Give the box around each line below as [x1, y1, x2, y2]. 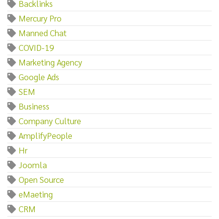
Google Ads [19, 70, 59, 82]
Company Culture [19, 114, 81, 126]
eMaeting [19, 188, 53, 199]
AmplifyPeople [19, 129, 72, 141]
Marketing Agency [19, 56, 82, 67]
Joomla [19, 158, 47, 170]
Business [19, 100, 49, 111]
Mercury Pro [19, 12, 62, 23]
